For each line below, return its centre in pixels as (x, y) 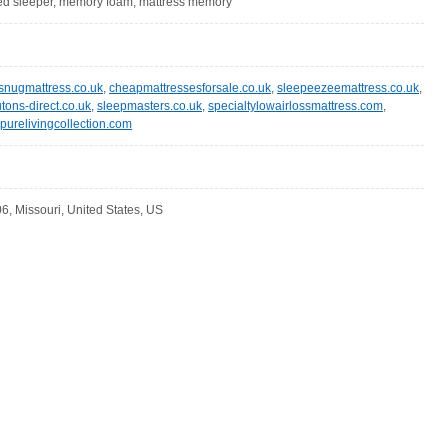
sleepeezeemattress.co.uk (348, 88)
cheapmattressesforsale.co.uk (190, 88)
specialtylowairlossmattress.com (295, 106)
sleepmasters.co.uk (149, 106)
